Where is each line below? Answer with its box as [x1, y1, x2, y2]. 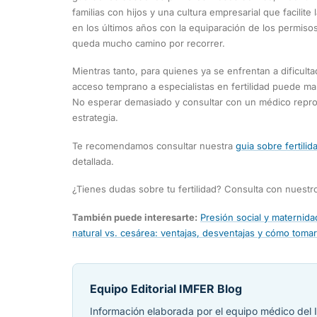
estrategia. [72, 112, 118, 124]
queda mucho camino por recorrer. [72, 37, 225, 49]
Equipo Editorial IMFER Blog [90, 281, 242, 296]
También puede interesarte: [72, 211, 197, 223]
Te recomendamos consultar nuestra [72, 139, 236, 151]
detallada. [72, 155, 114, 167]
